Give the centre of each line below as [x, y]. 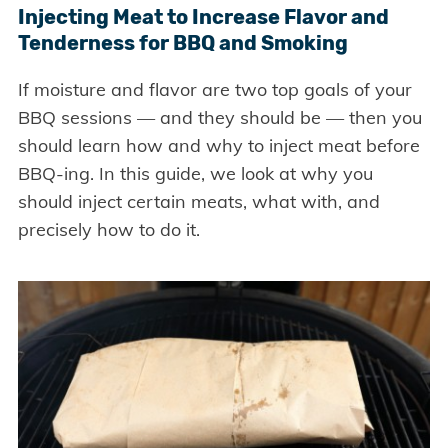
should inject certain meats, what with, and [198, 202]
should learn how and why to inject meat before [218, 146]
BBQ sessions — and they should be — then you [219, 118]
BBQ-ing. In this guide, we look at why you [195, 174]
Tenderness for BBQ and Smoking [182, 43]
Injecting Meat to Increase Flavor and [203, 17]
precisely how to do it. [108, 230]
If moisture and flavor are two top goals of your [214, 90]
